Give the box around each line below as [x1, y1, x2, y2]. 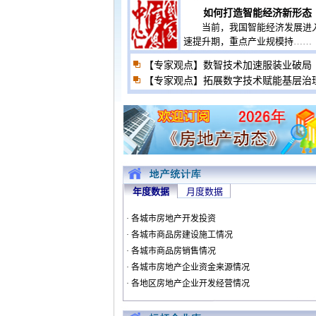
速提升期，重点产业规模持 [183, 36, 293, 47]
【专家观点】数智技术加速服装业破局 [144, 60, 312, 71]
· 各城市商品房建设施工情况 [124, 230, 233, 240]
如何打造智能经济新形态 [203, 8, 312, 18]
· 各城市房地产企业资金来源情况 [124, 262, 250, 272]
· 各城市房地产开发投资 [124, 214, 216, 224]
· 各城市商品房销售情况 [124, 246, 216, 256]
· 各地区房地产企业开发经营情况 [124, 279, 250, 288]
